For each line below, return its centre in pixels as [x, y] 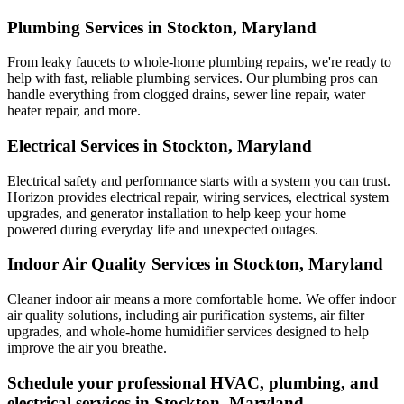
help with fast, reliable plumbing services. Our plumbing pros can [193, 78]
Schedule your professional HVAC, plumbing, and [193, 382]
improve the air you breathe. [87, 348]
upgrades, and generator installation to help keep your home [177, 213]
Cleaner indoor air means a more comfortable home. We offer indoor [202, 299]
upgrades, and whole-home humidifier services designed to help [188, 332]
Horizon [31, 197]
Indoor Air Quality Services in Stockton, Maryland [195, 264]
